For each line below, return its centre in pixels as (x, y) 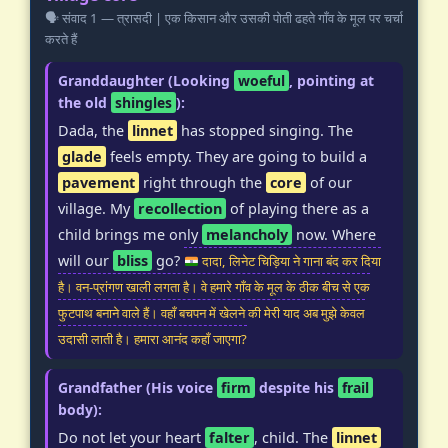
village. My (96, 209)
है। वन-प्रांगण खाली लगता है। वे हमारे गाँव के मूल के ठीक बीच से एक (214, 287)
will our (85, 261)
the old (84, 103)
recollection (180, 209)
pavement (98, 183)
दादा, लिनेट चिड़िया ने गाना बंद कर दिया (289, 261)
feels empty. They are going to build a (236, 157)
